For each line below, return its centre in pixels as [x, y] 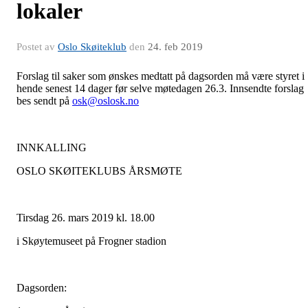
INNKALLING [52, 148]
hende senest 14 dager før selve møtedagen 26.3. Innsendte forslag [160, 89]
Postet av [37, 47]
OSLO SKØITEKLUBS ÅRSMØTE [99, 171]
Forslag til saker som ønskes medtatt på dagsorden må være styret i [161, 76]
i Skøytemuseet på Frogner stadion [91, 241]
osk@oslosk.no [106, 101]
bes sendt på [44, 101]
